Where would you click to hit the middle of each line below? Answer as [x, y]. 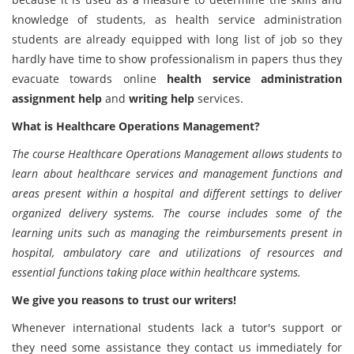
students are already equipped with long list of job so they [177, 39]
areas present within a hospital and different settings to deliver [177, 193]
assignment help [57, 98]
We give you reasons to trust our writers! [124, 300]
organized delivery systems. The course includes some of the [177, 213]
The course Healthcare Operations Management [130, 154]
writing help [162, 98]
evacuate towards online [90, 79]
